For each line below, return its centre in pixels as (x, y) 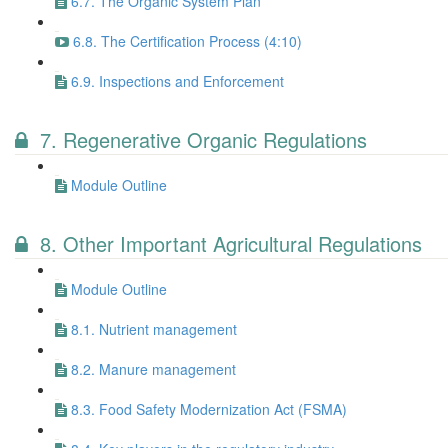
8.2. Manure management (153, 369)
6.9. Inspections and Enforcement (177, 81)
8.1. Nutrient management (154, 329)
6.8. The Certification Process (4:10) (187, 41)
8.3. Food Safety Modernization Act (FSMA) (209, 409)
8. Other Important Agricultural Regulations (231, 243)
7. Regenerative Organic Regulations (203, 139)
